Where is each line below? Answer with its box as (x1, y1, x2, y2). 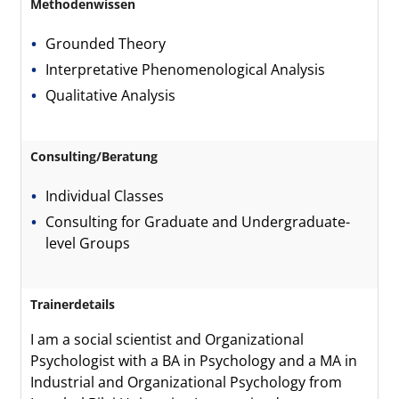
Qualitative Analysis (45, 85, 180, 105)
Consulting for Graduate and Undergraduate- (45, 212, 351, 232)
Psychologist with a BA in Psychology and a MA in (29, 351, 357, 370)
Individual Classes (45, 186, 165, 206)
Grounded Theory (45, 34, 170, 53)
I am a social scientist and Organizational (29, 330, 304, 349)
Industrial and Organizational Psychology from (29, 372, 342, 392)
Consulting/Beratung (29, 148, 158, 165)
